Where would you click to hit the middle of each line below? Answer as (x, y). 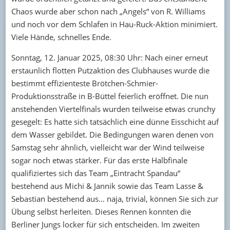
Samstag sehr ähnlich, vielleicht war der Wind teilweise (108, 147)
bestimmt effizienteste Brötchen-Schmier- (84, 83)
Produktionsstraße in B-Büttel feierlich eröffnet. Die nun (110, 96)
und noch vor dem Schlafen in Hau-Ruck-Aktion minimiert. (114, 24)
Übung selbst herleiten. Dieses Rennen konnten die (101, 211)
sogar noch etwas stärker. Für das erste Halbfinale (99, 160)
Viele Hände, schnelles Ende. (61, 37)
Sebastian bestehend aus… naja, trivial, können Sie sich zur (114, 198)
